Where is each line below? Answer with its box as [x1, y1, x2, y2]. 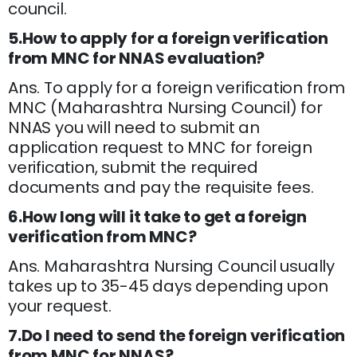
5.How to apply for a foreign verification [8, 27, 328, 50]
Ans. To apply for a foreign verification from [8, 76, 345, 100]
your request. [8, 295, 112, 318]
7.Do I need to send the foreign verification [8, 324, 346, 347]
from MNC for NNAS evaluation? [8, 47, 265, 70]
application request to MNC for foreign [8, 136, 312, 159]
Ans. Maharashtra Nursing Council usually [8, 255, 335, 278]
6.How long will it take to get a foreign [8, 206, 307, 229]
